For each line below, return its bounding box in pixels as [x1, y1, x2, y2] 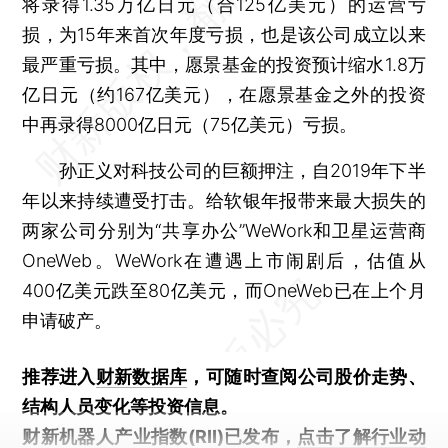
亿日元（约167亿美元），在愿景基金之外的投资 [22, 83, 426, 105]
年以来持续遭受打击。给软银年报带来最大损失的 [22, 189, 426, 211]
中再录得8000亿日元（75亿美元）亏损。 [22, 113, 358, 135]
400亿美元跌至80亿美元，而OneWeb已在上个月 [22, 279, 426, 301]
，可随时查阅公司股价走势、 [187, 365, 426, 387]
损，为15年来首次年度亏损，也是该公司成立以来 [22, 23, 426, 45]
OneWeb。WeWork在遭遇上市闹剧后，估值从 [22, 249, 426, 271]
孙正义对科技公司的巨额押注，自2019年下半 [22, 159, 426, 181]
